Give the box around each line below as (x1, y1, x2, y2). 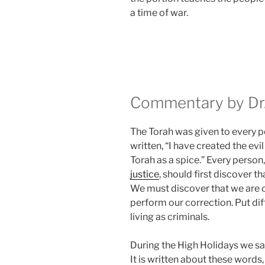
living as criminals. (130, 211, 209, 223)
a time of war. (130, 7, 188, 19)
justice (130, 169, 159, 180)
